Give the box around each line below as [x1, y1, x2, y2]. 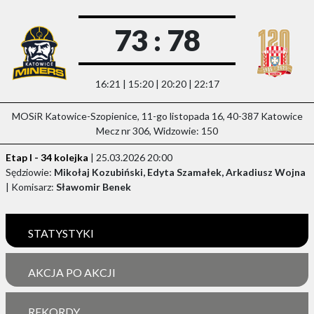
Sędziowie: [6, 166, 54, 179]
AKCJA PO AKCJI [28, 266, 116, 280]
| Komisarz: [6, 181, 56, 193]
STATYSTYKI [28, 226, 94, 240]
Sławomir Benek [56, 181, 131, 193]
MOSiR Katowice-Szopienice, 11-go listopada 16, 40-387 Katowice [11, 110, 303, 123]
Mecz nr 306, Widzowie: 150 [96, 125, 218, 137]
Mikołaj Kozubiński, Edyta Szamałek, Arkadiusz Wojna [54, 166, 306, 179]
